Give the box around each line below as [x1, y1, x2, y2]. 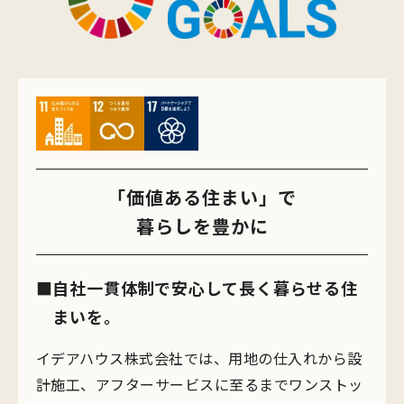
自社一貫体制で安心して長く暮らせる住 [52, 276, 359, 299]
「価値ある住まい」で [107, 184, 297, 210]
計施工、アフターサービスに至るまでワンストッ [36, 373, 363, 395]
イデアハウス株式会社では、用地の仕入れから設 [36, 347, 363, 369]
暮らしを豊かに [135, 213, 269, 239]
